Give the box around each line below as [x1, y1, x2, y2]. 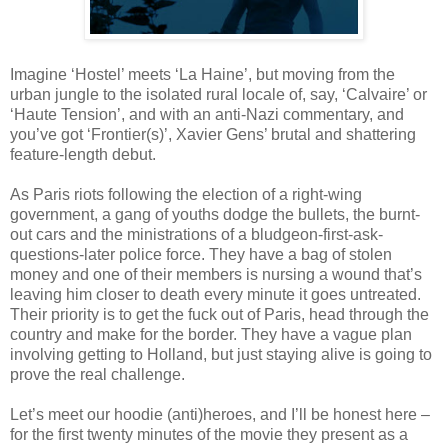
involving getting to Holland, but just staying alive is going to [10, 346, 432, 364]
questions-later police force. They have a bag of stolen [10, 246, 392, 264]
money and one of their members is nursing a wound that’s [10, 266, 422, 284]
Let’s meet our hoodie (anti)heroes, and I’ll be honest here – [10, 406, 430, 424]
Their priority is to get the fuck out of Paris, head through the [10, 306, 429, 324]
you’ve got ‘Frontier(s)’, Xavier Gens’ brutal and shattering [10, 126, 416, 144]
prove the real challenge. [10, 366, 185, 384]
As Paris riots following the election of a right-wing [10, 186, 362, 204]
